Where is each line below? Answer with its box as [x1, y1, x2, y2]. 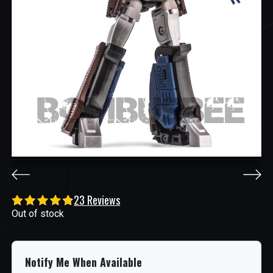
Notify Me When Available [25, 254, 143, 271]
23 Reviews [74, 192, 121, 208]
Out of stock [12, 208, 65, 220]
